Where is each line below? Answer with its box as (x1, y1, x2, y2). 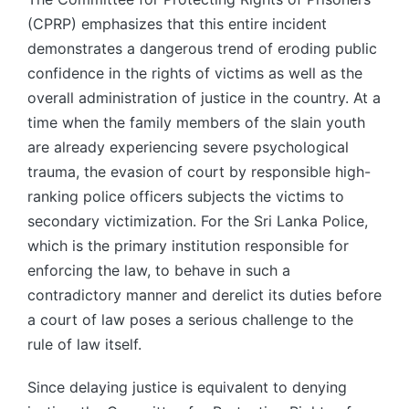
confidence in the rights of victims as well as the (27, 64, 362, 83)
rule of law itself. (27, 335, 142, 354)
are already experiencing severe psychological (27, 138, 349, 157)
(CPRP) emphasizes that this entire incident (27, 15, 327, 34)
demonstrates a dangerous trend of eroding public (27, 39, 377, 58)
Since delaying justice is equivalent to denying (27, 378, 347, 397)
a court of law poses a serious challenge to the (27, 310, 353, 330)
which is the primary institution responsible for (27, 236, 349, 256)
